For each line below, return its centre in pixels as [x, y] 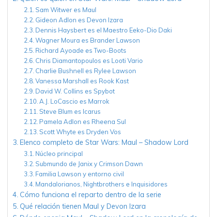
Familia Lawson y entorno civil [80, 174]
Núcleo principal [59, 153]
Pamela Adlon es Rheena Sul [83, 121]
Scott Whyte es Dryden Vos [80, 132]
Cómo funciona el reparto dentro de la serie [90, 194]
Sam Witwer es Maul [66, 9]
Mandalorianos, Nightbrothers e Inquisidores [102, 184]
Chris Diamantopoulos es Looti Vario [89, 60]
